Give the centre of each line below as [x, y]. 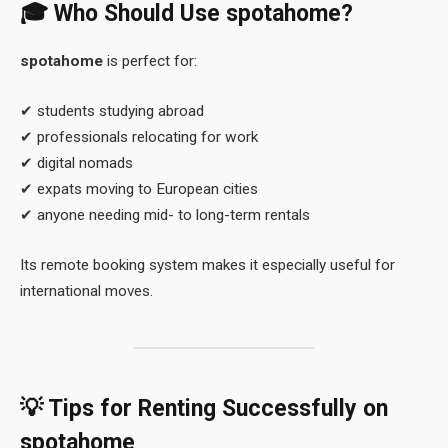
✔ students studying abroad [112, 110]
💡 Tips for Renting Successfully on [204, 408]
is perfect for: [150, 61]
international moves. [86, 290]
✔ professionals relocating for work [139, 136]
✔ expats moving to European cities [139, 188]
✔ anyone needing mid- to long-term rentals [165, 214]
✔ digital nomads [76, 162]
